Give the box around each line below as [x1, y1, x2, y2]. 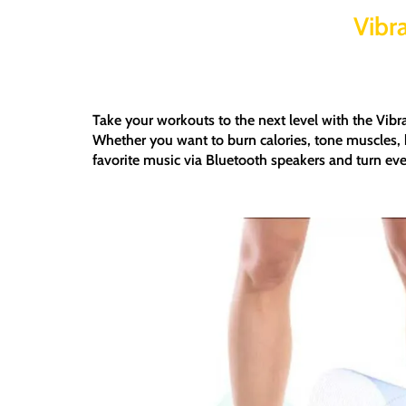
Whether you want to [92, 131, 227, 149]
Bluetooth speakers [206, 151, 325, 169]
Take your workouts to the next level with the [92, 111, 376, 129]
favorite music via [92, 151, 206, 169]
